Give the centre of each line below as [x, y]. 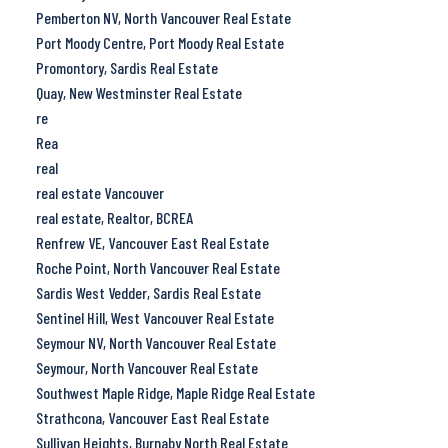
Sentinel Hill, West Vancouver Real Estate [154, 317]
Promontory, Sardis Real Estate [126, 67]
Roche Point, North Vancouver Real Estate [157, 267]
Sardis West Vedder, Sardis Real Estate [148, 292]
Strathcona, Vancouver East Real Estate [152, 417]
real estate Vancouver [99, 192]
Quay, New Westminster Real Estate [138, 92]
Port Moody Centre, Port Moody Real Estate [159, 42]
